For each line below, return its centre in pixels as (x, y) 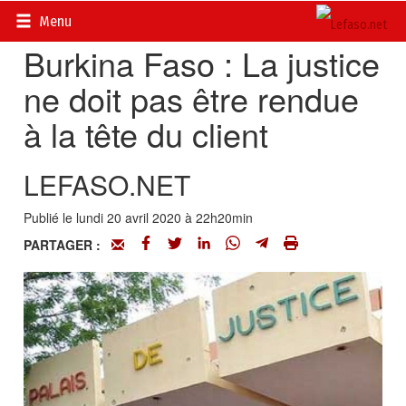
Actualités (107, 18)
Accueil (44, 18)
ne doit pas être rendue (192, 98)
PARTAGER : (68, 245)
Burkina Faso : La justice (202, 63)
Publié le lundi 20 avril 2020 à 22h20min (139, 217)
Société (170, 18)
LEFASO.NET (107, 184)
